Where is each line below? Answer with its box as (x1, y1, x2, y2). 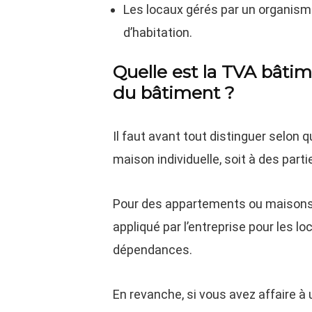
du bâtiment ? (113, 82, 235, 103)
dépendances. (113, 242, 193, 257)
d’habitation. (123, 25, 193, 40)
